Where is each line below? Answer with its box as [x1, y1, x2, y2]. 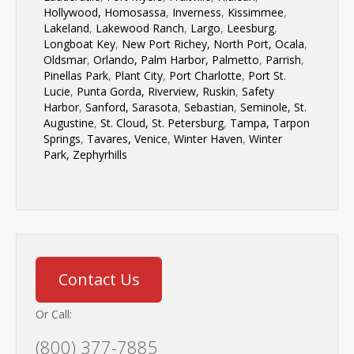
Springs [43, 131, 81, 147]
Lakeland [43, 21, 89, 36]
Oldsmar [43, 52, 87, 68]
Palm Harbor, [141, 52, 209, 68]
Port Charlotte [169, 68, 242, 84]
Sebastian [184, 100, 234, 115]
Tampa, [227, 115, 269, 131]
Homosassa [104, 5, 166, 21]
